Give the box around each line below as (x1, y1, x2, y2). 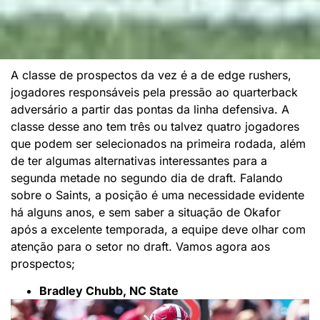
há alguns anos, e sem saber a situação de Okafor (11, 204, 281, 219)
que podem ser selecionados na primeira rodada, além (11, 136, 306, 151)
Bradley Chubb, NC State (39, 283, 179, 298)
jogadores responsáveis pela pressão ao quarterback (11, 84, 298, 99)
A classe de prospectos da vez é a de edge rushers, (11, 67, 291, 82)
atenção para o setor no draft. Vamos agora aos (11, 239, 270, 254)
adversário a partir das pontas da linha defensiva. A (11, 101, 289, 116)
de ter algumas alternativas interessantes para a (11, 153, 267, 168)
